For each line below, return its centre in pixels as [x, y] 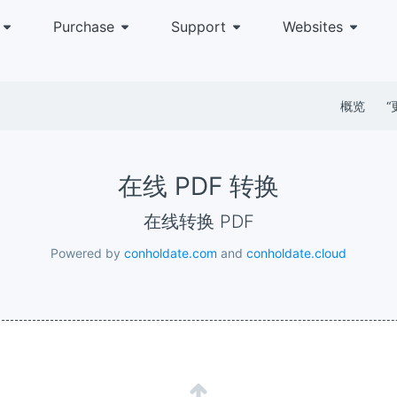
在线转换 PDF [207, 222]
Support [198, 27]
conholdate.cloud [296, 253]
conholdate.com [171, 253]
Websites [313, 27]
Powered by [87, 253]
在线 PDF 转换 [198, 186]
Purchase [84, 27]
